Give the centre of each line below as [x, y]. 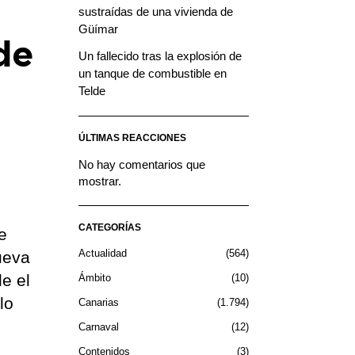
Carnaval [98, 326]
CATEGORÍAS [109, 227]
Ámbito [94, 277]
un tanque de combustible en [152, 73]
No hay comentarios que [141, 164]
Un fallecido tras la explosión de [160, 55]
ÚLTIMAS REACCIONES [132, 137]
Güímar [98, 29]
